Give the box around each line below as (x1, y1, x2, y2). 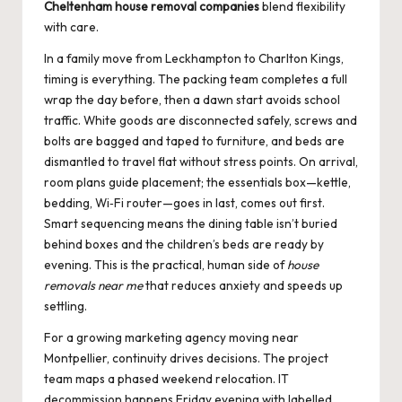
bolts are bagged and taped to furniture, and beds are (44, 133, 345, 150)
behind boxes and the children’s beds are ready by (44, 236, 324, 253)
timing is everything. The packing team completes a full (44, 71, 347, 88)
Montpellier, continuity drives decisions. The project (44, 350, 328, 367)
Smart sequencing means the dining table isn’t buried (44, 215, 337, 232)
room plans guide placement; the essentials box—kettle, (44, 174, 351, 191)
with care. (44, 19, 99, 36)
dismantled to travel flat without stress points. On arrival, (44, 153, 358, 170)
